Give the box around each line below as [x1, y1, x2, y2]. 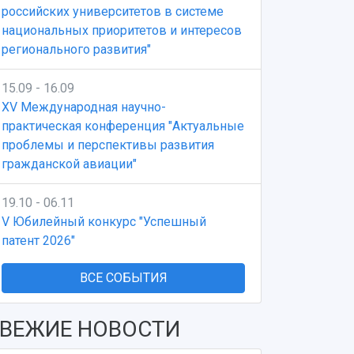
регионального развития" [2, 42, 151, 57]
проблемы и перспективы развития [2, 137, 214, 153]
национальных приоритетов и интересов [2, 23, 242, 38]
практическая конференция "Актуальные [2, 119, 244, 134]
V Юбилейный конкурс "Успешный [2, 214, 206, 229]
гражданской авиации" [2, 156, 137, 171]
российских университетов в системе [2, 4, 224, 19]
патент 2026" [2, 233, 75, 248]
